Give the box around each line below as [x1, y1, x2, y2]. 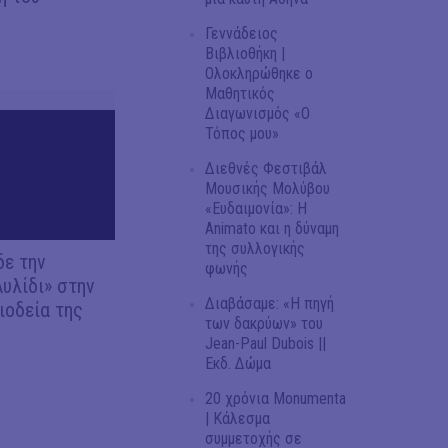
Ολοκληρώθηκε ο [205, 63, 313, 83]
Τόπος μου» [205, 123, 279, 143]
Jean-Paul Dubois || [205, 333, 326, 353]
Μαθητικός [205, 83, 275, 103]
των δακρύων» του [205, 313, 323, 333]
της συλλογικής [205, 238, 305, 258]
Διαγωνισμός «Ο [205, 103, 310, 123]
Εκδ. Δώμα [205, 353, 271, 373]
